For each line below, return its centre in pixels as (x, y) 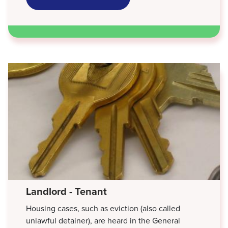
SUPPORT (137, 30)
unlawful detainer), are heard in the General (103, 220)
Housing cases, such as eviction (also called (103, 208)
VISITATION (140, 13)
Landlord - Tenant (66, 191)
